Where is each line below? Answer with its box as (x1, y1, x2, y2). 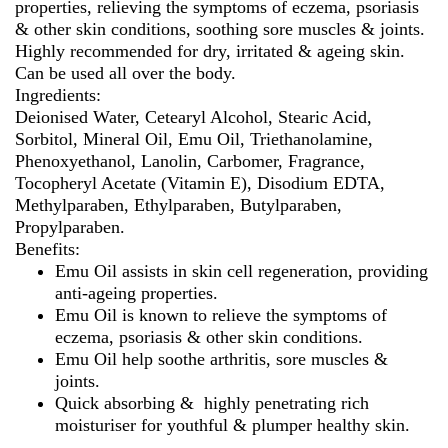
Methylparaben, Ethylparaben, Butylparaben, (15, 194, 342, 215)
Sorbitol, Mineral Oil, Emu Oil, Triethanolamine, (15, 128, 373, 149)
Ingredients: (15, 84, 101, 105)
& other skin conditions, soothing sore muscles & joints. (15, 18, 425, 39)
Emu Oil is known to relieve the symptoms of (55, 304, 387, 325)
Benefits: (15, 238, 80, 259)
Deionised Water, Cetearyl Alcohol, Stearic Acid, (15, 106, 372, 127)
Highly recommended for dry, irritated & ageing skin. (15, 40, 405, 61)
